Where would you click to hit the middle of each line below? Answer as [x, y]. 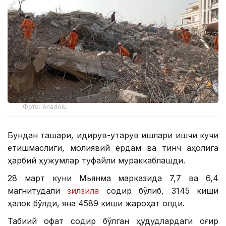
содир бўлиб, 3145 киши [159, 191]
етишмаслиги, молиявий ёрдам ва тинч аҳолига [113, 148]
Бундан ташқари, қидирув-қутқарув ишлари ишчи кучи [113, 135]
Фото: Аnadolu [45, 107]
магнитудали [38, 191]
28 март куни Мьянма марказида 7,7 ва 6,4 [113, 178]
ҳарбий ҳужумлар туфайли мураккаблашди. [96, 161]
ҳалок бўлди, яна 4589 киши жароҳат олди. [96, 204]
